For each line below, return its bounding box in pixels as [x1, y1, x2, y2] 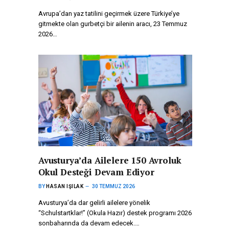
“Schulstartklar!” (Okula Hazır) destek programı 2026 [38, 209, 192, 217]
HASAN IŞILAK [46, 184, 83, 190]
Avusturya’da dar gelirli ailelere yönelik [38, 199, 150, 207]
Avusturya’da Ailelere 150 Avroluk [38, 154, 181, 167]
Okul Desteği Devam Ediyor [38, 166, 154, 178]
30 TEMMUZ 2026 [92, 184, 135, 190]
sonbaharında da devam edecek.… [38, 219, 140, 227]
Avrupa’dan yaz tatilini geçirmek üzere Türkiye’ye [38, 10, 179, 18]
